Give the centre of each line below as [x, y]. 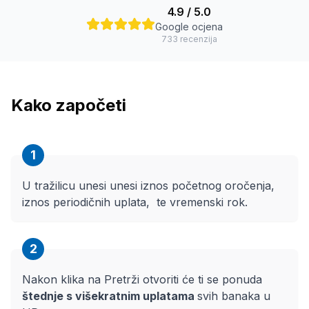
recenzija [197, 39]
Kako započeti [69, 105]
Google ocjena [189, 27]
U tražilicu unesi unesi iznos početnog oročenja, [148, 186]
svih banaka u [234, 296]
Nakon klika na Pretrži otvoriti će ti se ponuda [142, 279]
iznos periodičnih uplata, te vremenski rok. [135, 202]
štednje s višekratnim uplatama [110, 296]
